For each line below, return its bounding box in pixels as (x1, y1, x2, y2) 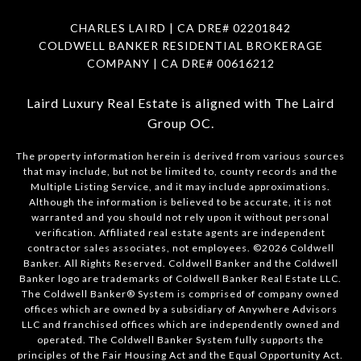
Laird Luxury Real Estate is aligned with (27, 94, 275, 110)
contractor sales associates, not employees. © (27, 241, 262, 254)
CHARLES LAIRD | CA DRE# (70, 20, 233, 35)
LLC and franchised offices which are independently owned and (21, 317, 340, 330)
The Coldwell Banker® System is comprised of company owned (22, 287, 339, 300)
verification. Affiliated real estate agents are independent (35, 226, 326, 239)
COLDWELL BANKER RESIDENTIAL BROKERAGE (38, 38, 323, 52)
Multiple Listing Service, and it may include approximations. (31, 180, 330, 193)
